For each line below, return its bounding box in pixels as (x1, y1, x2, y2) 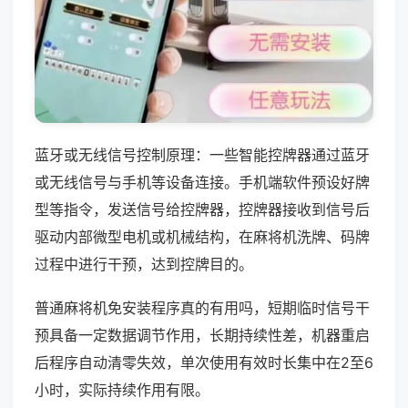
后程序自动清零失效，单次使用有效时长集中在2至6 (35, 352, 373, 372)
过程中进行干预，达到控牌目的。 (35, 254, 253, 273)
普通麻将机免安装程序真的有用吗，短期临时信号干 (35, 298, 370, 317)
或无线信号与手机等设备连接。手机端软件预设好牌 (35, 172, 370, 191)
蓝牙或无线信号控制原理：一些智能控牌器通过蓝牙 (35, 145, 370, 164)
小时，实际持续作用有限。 (35, 380, 209, 399)
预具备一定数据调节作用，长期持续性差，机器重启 (35, 325, 370, 344)
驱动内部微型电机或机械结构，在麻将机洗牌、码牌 (35, 227, 370, 246)
